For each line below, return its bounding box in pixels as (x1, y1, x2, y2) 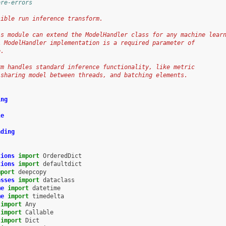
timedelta (32, 192, 64, 200)
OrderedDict (42, 152, 82, 159)
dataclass (42, 176, 75, 184)
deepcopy (18, 168, 46, 176)
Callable (25, 208, 53, 216)
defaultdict (42, 160, 82, 167)
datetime (32, 184, 61, 192)
